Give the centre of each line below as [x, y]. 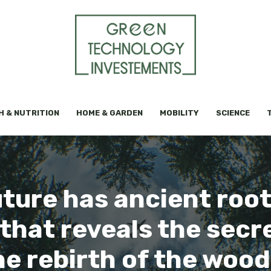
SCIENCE [233, 113]
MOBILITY [179, 113]
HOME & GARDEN [109, 113]
